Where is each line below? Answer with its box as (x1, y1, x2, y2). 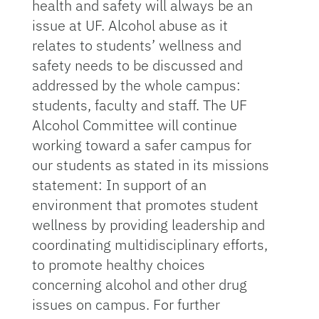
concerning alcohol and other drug (31, 275, 247, 294)
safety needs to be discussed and (31, 56, 243, 75)
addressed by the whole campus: (31, 75, 241, 95)
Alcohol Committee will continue (31, 115, 237, 135)
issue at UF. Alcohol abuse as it (31, 16, 228, 35)
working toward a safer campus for (31, 135, 251, 155)
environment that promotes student (31, 195, 258, 214)
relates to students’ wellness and (31, 36, 241, 55)
